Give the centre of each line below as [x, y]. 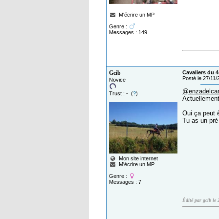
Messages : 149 [128, 33]
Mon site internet [137, 159]
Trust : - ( [121, 94]
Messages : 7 [125, 182]
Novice [117, 80]
